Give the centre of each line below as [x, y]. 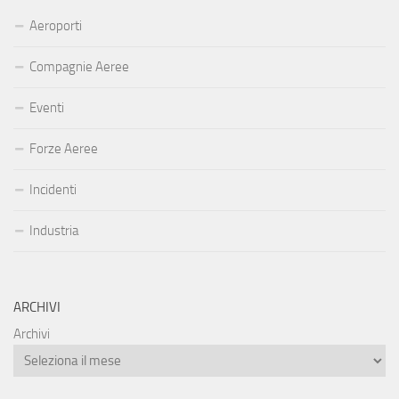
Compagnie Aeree [79, 67]
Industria [54, 231]
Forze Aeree [64, 149]
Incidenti [53, 190]
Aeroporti [56, 26]
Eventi [47, 108]
